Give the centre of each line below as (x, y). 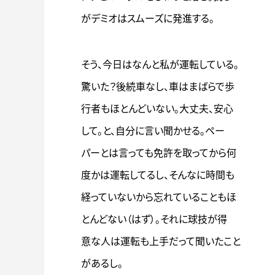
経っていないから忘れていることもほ (159, 197)
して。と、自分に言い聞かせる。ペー (153, 131)
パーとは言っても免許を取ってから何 (159, 153)
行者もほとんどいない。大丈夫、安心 (157, 109)
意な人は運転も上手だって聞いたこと (161, 241)
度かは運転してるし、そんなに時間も (158, 175)
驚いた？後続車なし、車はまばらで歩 (158, 87)
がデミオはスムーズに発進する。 (148, 18)
